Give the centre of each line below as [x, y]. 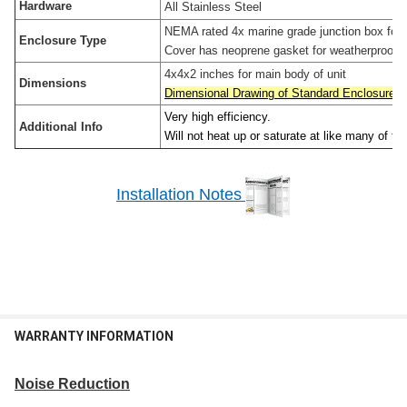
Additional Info [59, 127]
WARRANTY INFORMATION [94, 337]
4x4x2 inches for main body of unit [253, 74]
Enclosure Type [61, 41]
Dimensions [51, 84]
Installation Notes [179, 194]
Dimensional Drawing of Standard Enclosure [280, 94]
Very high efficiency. [218, 117]
